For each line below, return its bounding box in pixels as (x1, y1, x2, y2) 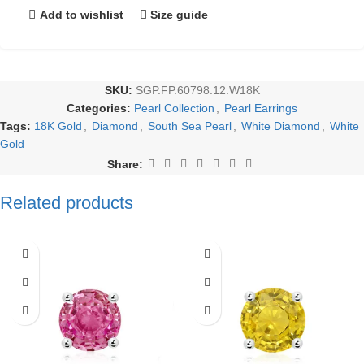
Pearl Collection (134, 102, 214, 115)
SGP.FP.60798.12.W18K (135, 84, 260, 97)
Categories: (67, 102, 131, 115)
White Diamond (241, 119, 320, 132)
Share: (107, 157, 143, 171)
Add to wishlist (39, 7, 123, 21)
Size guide (150, 7, 209, 21)
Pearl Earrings (224, 102, 297, 115)
